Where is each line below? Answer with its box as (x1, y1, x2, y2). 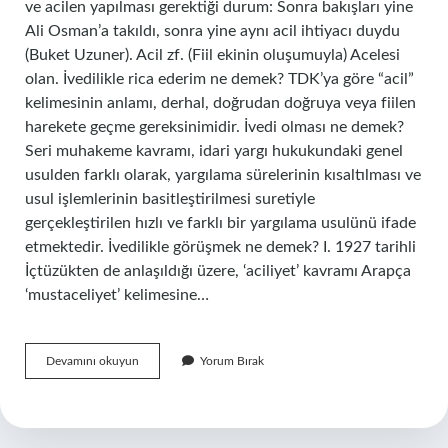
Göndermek (138, 372, 200, 384)
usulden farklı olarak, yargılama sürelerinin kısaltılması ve (25, 167, 421, 183)
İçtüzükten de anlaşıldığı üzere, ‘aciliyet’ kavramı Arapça (25, 263, 411, 279)
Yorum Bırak (200, 355, 264, 367)
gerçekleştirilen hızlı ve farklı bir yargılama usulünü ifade (25, 215, 416, 231)
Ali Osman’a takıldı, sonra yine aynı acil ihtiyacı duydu (25, 23, 400, 39)
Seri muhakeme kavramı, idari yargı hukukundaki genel (25, 143, 403, 159)
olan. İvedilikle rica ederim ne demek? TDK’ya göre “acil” (25, 71, 414, 87)
